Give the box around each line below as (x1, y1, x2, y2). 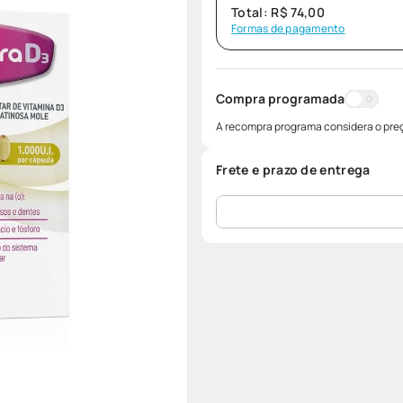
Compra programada (216, 90, 345, 107)
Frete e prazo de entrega (216, 161, 371, 178)
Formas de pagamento (231, 21, 345, 36)
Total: (231, 4, 272, 21)
